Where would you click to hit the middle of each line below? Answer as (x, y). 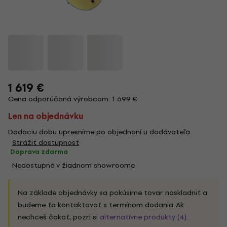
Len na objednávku (46, 116)
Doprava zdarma (39, 152)
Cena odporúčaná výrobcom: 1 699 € (73, 99)
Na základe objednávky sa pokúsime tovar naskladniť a (112, 193)
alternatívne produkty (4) (143, 217)
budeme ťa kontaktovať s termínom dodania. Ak (101, 205)
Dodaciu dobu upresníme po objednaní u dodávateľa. (100, 132)
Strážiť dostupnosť (46, 143)
